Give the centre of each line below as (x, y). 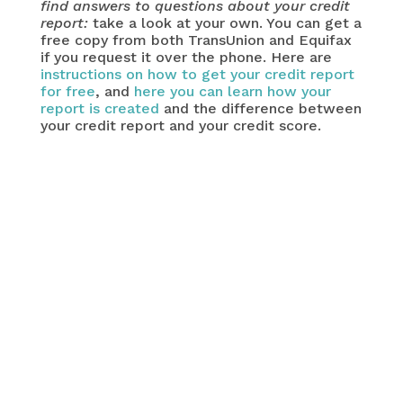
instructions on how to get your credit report (197, 75)
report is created (99, 109)
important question (201, 339)
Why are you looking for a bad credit (196, 383)
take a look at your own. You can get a (224, 23)
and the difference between (260, 109)
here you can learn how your (232, 92)
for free (67, 92)
